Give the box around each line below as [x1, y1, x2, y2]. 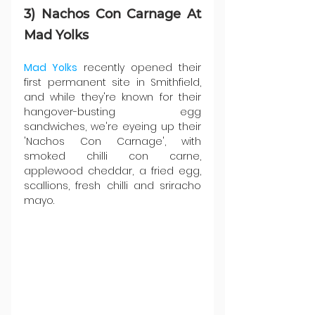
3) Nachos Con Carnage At [24, 6, 201, 22]
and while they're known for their [24, 89, 201, 104]
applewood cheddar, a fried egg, [24, 163, 201, 178]
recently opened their [77, 60, 201, 75]
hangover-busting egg [24, 104, 201, 119]
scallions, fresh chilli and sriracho [24, 178, 201, 193]
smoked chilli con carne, [24, 148, 201, 163]
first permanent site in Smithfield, [24, 75, 201, 89]
